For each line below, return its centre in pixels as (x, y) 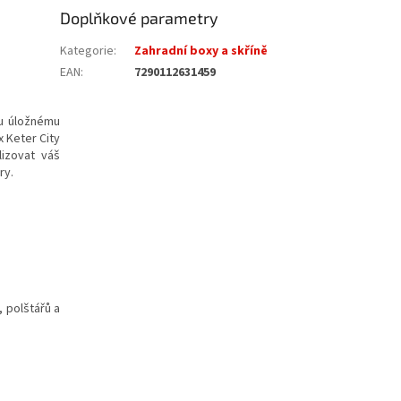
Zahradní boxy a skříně (201, 51)
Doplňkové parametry (140, 17)
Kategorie (87, 51)
